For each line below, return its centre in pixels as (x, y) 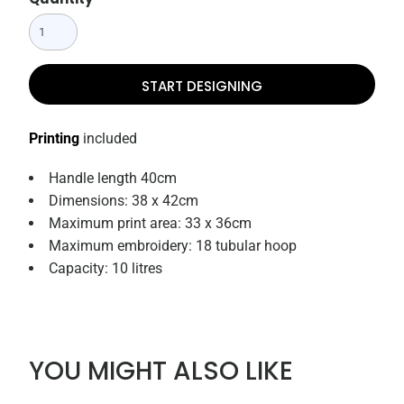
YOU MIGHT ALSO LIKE (161, 372)
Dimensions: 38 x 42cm (124, 201)
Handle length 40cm (113, 179)
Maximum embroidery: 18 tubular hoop (173, 246)
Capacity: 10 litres (106, 269)
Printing (55, 139)
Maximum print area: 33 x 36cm (151, 224)
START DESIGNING (202, 86)
